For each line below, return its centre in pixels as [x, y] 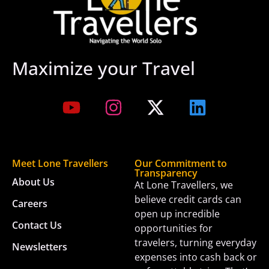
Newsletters [40, 247]
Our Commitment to [181, 164]
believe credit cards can [188, 200]
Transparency [166, 173]
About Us [33, 182]
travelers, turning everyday [195, 243]
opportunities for [174, 228]
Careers [30, 204]
